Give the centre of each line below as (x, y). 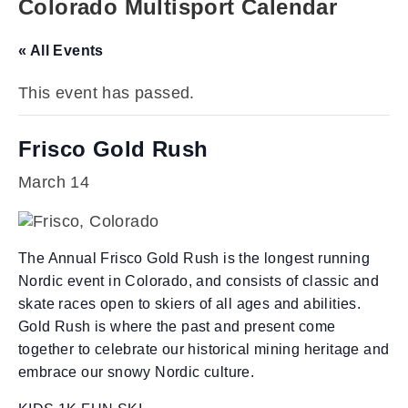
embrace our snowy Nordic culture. (137, 372)
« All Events (61, 50)
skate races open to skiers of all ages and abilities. (190, 303)
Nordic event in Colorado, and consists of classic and (199, 280)
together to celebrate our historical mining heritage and (204, 349)
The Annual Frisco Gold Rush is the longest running (194, 258)
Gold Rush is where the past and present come (177, 326)
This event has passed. (107, 92)
